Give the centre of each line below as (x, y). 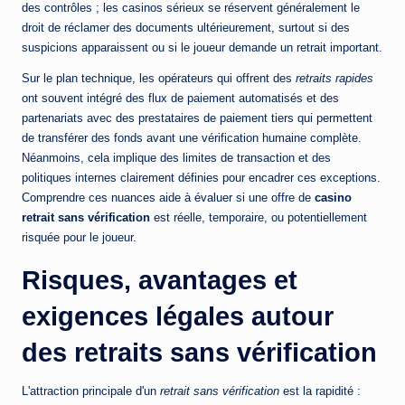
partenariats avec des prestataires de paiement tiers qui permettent (197, 118)
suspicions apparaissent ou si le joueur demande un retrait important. (202, 48)
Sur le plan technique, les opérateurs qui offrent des (159, 79)
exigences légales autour (178, 317)
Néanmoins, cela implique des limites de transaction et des (176, 158)
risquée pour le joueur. (79, 238)
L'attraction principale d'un (91, 391)
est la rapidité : (320, 391)
